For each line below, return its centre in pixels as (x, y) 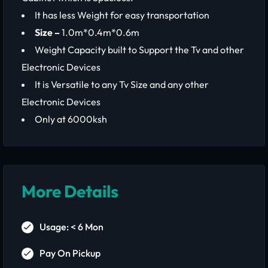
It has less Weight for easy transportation (122, 15)
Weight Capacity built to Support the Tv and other (139, 50)
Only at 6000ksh (71, 119)
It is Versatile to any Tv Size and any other (122, 84)
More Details (70, 191)
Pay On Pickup (70, 253)
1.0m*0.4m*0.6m (100, 32)
